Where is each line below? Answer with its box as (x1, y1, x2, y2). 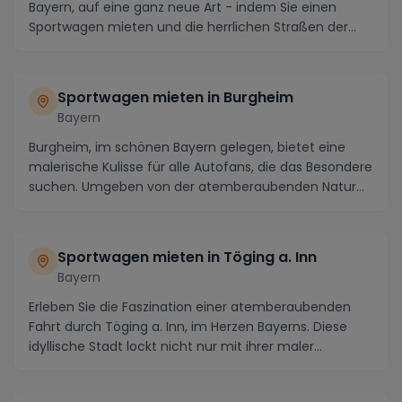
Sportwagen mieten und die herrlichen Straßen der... (29, 17, 356, 36)
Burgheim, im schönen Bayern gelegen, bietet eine (29, 137, 345, 156)
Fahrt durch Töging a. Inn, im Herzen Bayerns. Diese (29, 317, 347, 336)
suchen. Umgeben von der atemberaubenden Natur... (29, 177, 364, 196)
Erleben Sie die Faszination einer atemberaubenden (29, 297, 351, 316)
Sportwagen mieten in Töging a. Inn (57, 246, 317, 267)
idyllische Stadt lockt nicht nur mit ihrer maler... (29, 336, 322, 355)
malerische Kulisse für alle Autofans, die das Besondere (29, 157, 372, 176)
